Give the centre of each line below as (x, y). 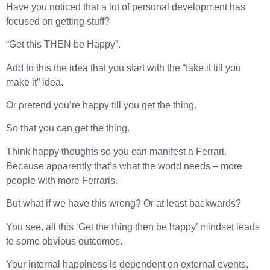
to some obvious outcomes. (64, 241)
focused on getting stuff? (58, 21)
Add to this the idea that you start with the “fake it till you (124, 67)
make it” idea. (35, 82)
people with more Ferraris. (62, 180)
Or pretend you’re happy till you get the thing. (101, 105)
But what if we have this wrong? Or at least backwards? (124, 204)
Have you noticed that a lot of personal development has (126, 7)
